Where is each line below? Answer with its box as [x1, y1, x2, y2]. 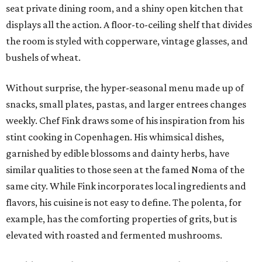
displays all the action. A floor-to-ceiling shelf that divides [6, 19, 252, 31]
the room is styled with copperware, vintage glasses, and [6, 35, 248, 47]
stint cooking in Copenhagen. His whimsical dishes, [6, 131, 224, 143]
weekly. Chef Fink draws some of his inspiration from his [6, 115, 244, 127]
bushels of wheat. [6, 51, 81, 64]
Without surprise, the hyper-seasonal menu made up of [6, 82, 244, 94]
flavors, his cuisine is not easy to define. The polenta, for [6, 196, 242, 209]
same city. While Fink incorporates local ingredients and [6, 180, 246, 192]
